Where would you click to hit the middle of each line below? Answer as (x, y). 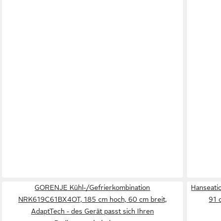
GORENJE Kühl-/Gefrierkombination (92, 188)
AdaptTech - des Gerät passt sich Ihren (92, 211)
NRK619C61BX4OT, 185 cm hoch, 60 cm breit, (92, 200)
